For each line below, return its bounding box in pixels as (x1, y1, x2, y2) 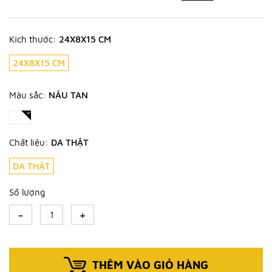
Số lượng (9, 187, 46, 197)
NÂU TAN (49, 90, 88, 100)
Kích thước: (9, 34, 59, 44)
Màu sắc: (9, 90, 49, 100)
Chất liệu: (9, 137, 51, 148)
